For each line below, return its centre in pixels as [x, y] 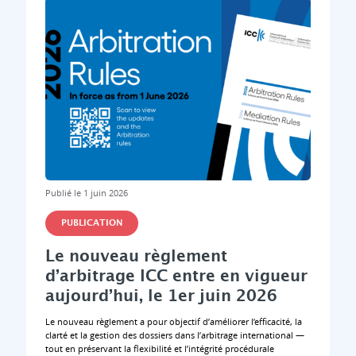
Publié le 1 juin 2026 [86, 193]
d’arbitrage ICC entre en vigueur [176, 277]
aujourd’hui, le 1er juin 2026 [161, 297]
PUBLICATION [91, 224]
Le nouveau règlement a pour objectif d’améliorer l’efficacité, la [173, 322]
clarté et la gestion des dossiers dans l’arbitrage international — [174, 335]
